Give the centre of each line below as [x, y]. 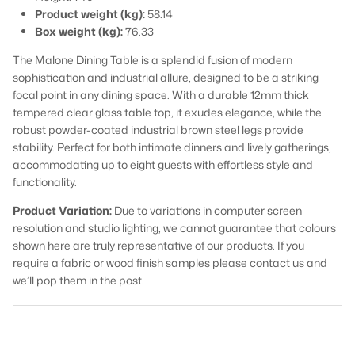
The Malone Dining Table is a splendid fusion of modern [153, 59]
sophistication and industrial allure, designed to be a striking [166, 77]
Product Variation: [63, 210]
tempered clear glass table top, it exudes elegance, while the [167, 112]
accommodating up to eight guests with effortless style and [163, 164]
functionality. [45, 181]
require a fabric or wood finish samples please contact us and [170, 262]
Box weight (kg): [79, 31]
